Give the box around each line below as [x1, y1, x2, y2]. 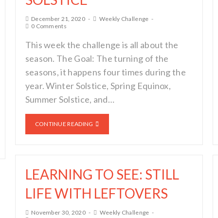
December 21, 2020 [31, 15, 86, 22]
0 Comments [31, 22, 67, 30]
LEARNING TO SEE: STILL [25, 166, 179, 182]
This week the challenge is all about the [25, 39, 179, 50]
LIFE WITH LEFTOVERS [25, 185, 168, 201]
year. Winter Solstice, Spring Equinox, [25, 80, 171, 91]
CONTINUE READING [35, 120, 93, 127]
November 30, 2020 [31, 209, 86, 216]
